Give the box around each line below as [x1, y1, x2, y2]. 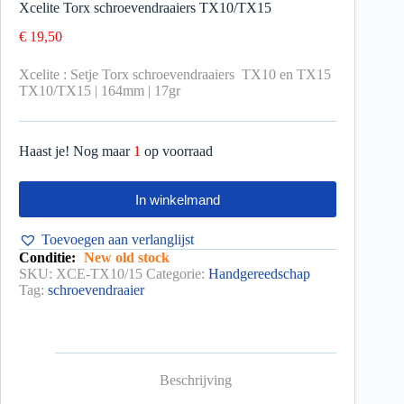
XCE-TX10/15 [56, 266, 142, 282]
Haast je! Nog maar [19, 143, 133, 160]
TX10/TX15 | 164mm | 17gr [19, 83, 180, 99]
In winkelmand [135, 191, 221, 207]
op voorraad [144, 143, 213, 160]
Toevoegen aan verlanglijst [41, 232, 194, 248]
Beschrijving [160, 372, 233, 389]
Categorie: [146, 266, 208, 282]
